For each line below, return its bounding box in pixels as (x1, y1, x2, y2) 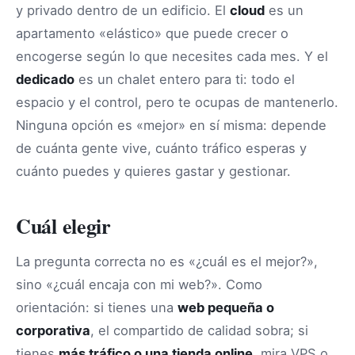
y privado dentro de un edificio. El (16, 2, 230, 19)
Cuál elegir (16, 211, 111, 242)
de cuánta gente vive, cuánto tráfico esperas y (16, 140, 307, 157)
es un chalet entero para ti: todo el (74, 71, 295, 88)
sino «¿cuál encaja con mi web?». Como (16, 277, 262, 293)
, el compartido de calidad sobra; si (90, 323, 308, 339)
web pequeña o (177, 300, 274, 316)
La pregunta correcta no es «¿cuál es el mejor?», (16, 254, 318, 270)
